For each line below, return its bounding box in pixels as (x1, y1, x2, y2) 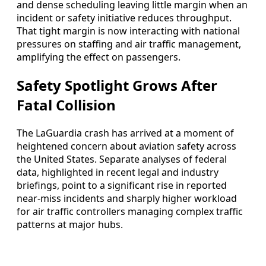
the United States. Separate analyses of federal (17, 153, 227, 166)
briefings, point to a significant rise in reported (17, 179, 227, 192)
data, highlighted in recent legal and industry (17, 166, 218, 179)
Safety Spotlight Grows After (17, 75, 217, 96)
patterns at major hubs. (17, 218, 123, 232)
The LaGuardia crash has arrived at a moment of (17, 126, 234, 140)
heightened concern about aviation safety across (17, 140, 236, 153)
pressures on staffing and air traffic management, (17, 37, 241, 51)
